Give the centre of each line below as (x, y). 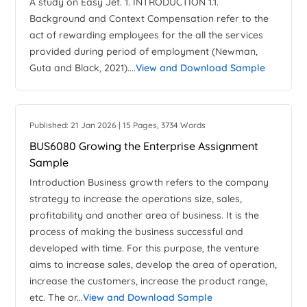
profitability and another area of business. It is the (145, 216)
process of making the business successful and (137, 232)
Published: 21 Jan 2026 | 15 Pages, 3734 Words (118, 125)
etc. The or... (57, 298)
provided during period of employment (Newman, (144, 52)
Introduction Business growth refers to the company (149, 183)
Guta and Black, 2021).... (83, 68)
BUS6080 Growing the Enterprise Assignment (144, 146)
